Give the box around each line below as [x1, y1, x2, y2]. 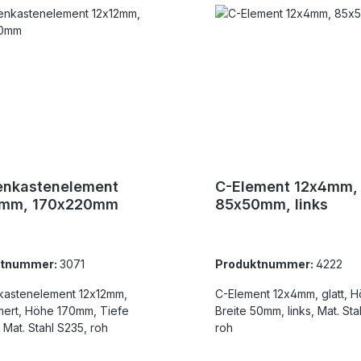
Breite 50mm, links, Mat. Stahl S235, [214, 304, 288, 318]
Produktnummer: [214, 257, 316, 272]
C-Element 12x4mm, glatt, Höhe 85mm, [214, 287, 322, 301]
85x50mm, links [214, 196, 328, 214]
